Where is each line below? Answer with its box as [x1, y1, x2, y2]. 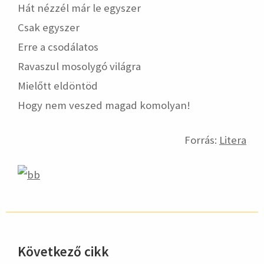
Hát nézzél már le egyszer [18, 1, 141, 15]
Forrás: [184, 133, 219, 147]
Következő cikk [18, 243, 109, 260]
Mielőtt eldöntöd [18, 79, 98, 93]
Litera [219, 133, 246, 147]
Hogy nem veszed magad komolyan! [18, 98, 190, 112]
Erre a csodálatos [18, 40, 98, 54]
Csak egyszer [18, 21, 80, 34]
